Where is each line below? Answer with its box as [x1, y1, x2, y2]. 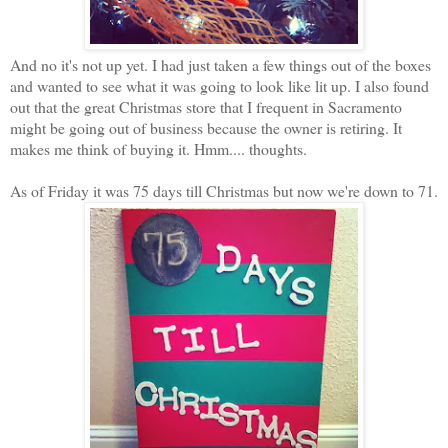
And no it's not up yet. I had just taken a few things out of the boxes [10, 53, 431, 75]
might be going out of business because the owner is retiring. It [10, 116, 402, 138]
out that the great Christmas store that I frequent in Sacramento [10, 95, 402, 117]
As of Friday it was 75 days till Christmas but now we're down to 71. [10, 179, 438, 201]
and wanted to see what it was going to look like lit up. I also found [10, 74, 429, 96]
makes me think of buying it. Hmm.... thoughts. [10, 137, 307, 159]
